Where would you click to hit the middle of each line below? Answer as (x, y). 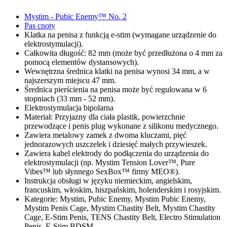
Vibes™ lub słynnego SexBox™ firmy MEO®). (102, 172)
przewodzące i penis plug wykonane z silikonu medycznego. (121, 126)
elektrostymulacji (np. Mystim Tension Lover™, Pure (110, 163)
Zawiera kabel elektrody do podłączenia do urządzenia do (117, 154)
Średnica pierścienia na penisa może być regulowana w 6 (116, 90)
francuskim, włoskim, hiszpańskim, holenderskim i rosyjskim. (123, 190)
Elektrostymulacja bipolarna (69, 108)
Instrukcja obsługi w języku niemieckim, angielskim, (108, 181)
